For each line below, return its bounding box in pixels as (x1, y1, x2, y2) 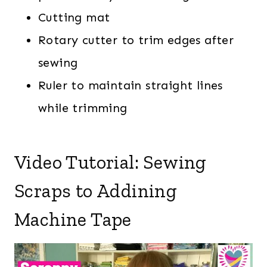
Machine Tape (14, 207, 132, 231)
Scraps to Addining (14, 179, 178, 202)
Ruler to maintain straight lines (38, 77, 223, 92)
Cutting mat (38, 10, 110, 24)
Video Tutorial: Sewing (14, 150, 207, 173)
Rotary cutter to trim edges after (38, 32, 234, 47)
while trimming (38, 100, 128, 115)
